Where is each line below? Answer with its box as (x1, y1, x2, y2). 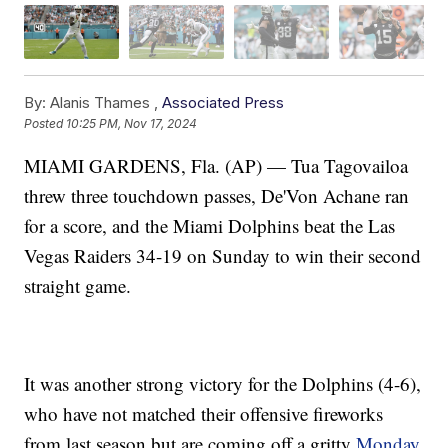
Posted (24, 116, 67, 132)
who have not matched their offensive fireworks (24, 400, 384, 426)
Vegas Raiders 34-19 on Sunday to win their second (24, 242, 422, 268)
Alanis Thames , (46, 92, 163, 112)
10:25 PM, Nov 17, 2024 (66, 116, 198, 132)
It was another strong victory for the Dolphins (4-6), (24, 370, 422, 396)
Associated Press (162, 92, 285, 112)
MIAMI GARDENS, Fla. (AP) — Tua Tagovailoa (24, 152, 409, 178)
